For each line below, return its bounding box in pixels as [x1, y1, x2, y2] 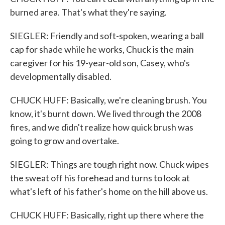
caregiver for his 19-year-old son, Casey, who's [10, 57, 190, 68]
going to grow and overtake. [10, 135, 119, 146]
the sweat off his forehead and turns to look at [10, 172, 190, 183]
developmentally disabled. [10, 71, 111, 82]
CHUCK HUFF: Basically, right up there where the [10, 209, 204, 220]
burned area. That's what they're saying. [10, 7, 167, 18]
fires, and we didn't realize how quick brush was [10, 122, 193, 133]
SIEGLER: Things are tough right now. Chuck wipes [10, 159, 209, 170]
